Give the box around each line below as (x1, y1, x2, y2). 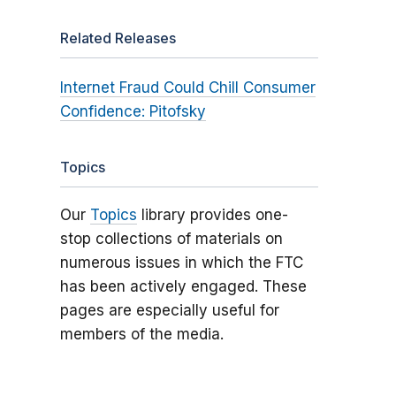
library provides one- (136, 206, 288, 225)
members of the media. (59, 325, 224, 344)
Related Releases (59, 29, 176, 48)
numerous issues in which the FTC (59, 254, 303, 272)
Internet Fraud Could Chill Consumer (59, 79, 316, 97)
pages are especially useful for (59, 301, 279, 320)
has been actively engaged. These (59, 278, 307, 296)
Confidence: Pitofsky (59, 103, 206, 121)
